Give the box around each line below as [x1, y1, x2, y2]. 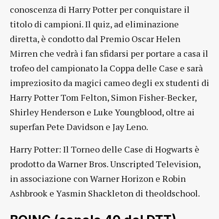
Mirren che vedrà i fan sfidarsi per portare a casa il [10, 47, 208, 60]
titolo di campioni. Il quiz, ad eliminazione [10, 18, 179, 30]
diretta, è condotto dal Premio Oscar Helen [10, 33, 180, 45]
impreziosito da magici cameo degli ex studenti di [10, 77, 209, 89]
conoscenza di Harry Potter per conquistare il [10, 3, 190, 16]
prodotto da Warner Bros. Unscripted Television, [10, 158, 200, 170]
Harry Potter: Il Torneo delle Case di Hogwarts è [10, 143, 199, 155]
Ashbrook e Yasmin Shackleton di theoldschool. [10, 187, 200, 199]
